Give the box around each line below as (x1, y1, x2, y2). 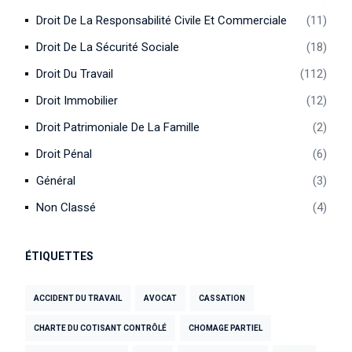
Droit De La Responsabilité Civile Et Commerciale (36, 13, 288, 27)
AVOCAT (144, 294, 178, 302)
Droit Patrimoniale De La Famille (36, 120, 200, 134)
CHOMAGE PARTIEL (189, 324, 263, 332)
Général (36, 174, 76, 188)
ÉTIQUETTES (25, 250, 94, 262)
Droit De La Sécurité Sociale (36, 40, 180, 54)
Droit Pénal (36, 147, 93, 161)
